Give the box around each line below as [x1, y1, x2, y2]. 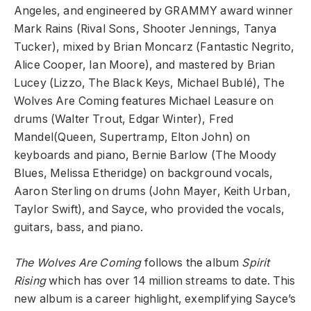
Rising [14, 274, 46, 287]
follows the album [141, 255, 239, 269]
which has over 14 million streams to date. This [45, 274, 296, 287]
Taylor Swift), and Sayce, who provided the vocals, [14, 203, 285, 217]
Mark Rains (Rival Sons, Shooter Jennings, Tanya [14, 22, 277, 36]
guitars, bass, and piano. [14, 221, 143, 235]
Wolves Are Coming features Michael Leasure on [14, 94, 274, 108]
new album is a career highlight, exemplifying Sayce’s [14, 292, 296, 305]
